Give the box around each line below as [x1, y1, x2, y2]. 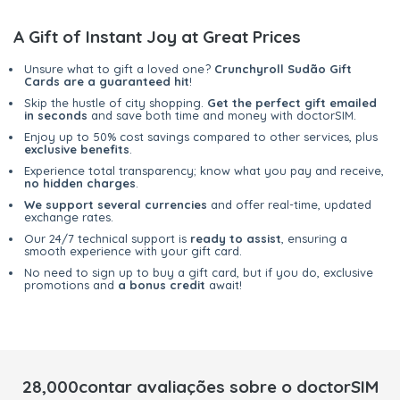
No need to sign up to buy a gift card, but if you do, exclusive [24, 265, 373, 280]
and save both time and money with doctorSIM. [87, 108, 356, 123]
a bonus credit [118, 278, 205, 293]
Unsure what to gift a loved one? [24, 62, 214, 77]
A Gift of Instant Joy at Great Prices [13, 26, 301, 48]
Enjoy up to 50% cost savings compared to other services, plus [24, 129, 378, 145]
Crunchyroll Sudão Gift [214, 62, 352, 77]
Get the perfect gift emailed [207, 96, 377, 111]
